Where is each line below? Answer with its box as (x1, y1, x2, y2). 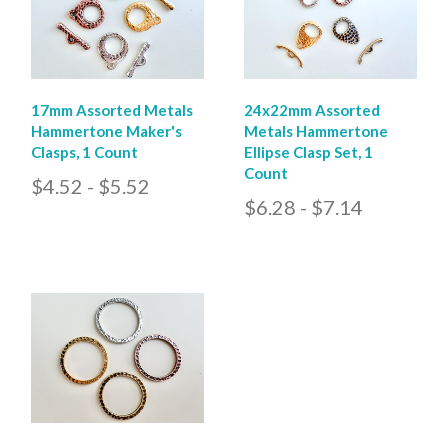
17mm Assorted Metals (31, 101, 193, 120)
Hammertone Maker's (31, 122, 182, 141)
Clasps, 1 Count (31, 143, 138, 162)
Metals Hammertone (244, 122, 389, 141)
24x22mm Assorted (244, 101, 381, 120)
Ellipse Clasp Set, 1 (244, 143, 374, 162)
